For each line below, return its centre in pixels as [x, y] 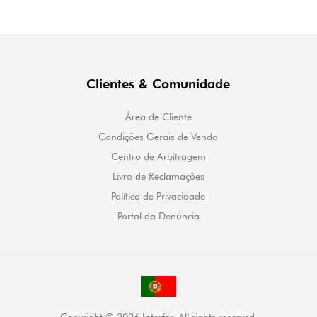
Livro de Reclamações [158, 176]
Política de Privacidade [158, 196]
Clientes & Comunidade [158, 84]
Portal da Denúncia [158, 216]
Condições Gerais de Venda [158, 137]
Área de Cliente [158, 117]
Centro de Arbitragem [158, 156]
